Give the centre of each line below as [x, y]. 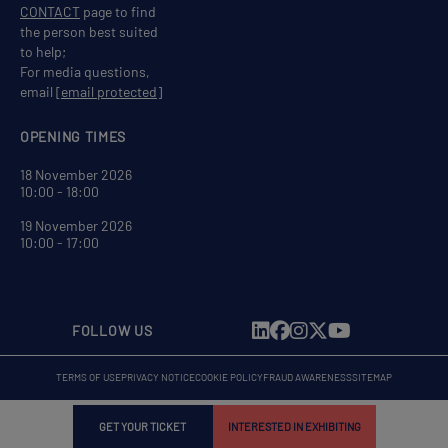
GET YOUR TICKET [142, 426]
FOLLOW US [112, 330]
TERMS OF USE [88, 376]
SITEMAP [372, 376]
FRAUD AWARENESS [307, 376]
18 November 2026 [76, 174]
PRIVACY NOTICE [158, 376]
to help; [43, 51]
